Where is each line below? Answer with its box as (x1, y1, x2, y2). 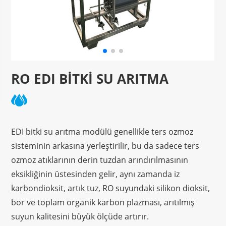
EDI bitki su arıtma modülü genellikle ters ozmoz (11, 126, 194, 137)
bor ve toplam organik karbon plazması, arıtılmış (11, 196, 195, 208)
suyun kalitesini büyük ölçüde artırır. (11, 210, 149, 222)
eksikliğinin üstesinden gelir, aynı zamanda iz (11, 168, 180, 180)
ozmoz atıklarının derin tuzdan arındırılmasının (11, 154, 189, 165)
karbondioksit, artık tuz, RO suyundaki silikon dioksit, (11, 182, 210, 194)
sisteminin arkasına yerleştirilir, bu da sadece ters (11, 140, 200, 151)
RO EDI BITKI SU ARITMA (11, 69, 169, 88)
